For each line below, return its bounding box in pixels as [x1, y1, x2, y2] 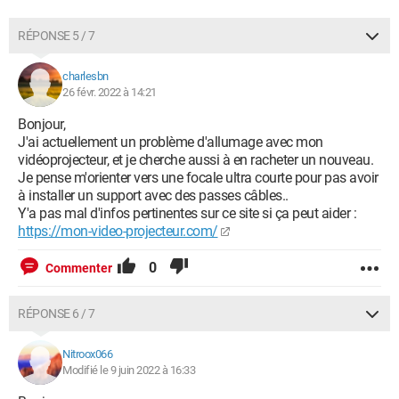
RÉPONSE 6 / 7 [18, 306, 95, 321]
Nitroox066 [62, 347, 112, 361]
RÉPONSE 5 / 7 [18, 28, 95, 43]
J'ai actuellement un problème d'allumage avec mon [18, 134, 323, 151]
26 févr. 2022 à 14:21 [62, 85, 157, 99]
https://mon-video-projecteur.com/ [18, 223, 218, 240]
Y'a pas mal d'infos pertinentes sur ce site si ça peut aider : [18, 205, 356, 222]
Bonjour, [18, 116, 65, 133]
